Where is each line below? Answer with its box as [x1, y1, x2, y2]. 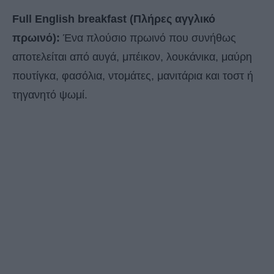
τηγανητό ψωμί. [12, 89, 87, 102]
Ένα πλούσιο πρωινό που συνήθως [60, 32, 236, 45]
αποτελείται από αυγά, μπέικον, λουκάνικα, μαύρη [12, 51, 252, 64]
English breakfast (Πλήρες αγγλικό [35, 13, 215, 26]
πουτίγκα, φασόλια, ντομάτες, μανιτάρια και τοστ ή [12, 70, 253, 83]
